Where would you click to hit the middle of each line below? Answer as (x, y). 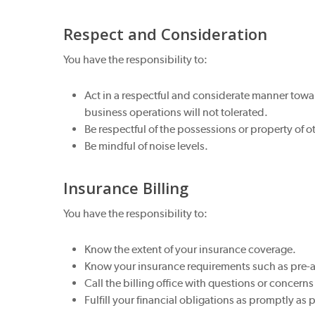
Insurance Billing (126, 188)
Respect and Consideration (166, 34)
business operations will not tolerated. (176, 112)
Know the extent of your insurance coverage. (191, 249)
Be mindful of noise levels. (147, 146)
